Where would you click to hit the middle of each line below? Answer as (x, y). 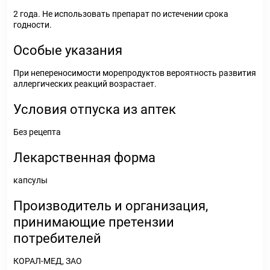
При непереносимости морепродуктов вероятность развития (135, 73)
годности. (33, 25)
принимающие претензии (94, 222)
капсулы (30, 180)
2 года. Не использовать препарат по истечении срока (121, 14)
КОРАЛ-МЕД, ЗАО (48, 261)
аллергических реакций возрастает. (85, 84)
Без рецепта (37, 132)
